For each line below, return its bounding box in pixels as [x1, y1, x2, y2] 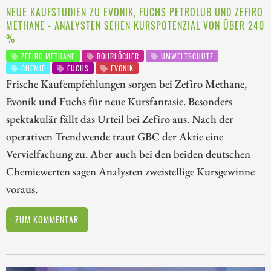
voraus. [6, 181, 38, 197]
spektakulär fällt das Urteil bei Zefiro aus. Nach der [6, 111, 233, 126]
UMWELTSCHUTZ [158, 50, 214, 61]
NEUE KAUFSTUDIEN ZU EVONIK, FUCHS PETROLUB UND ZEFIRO [6, 4, 263, 19]
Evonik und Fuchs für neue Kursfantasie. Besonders [6, 94, 232, 109]
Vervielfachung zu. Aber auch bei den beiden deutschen [6, 146, 250, 162]
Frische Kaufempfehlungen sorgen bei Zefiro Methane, [6, 76, 247, 91]
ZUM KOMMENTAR [15, 213, 79, 226]
